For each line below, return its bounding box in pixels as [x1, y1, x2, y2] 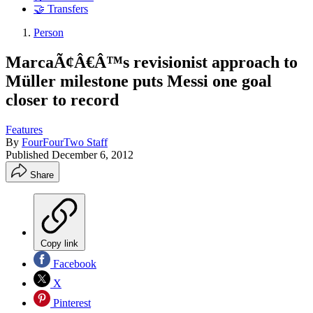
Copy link [41, 238, 78, 249]
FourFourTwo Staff [22, 136, 108, 148]
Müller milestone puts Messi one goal [6, 71, 272, 90]
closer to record [6, 90, 119, 109]
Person [34, 27, 64, 39]
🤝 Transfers [34, 3, 88, 15]
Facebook [50, 257, 96, 270]
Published [6, 148, 52, 161]
